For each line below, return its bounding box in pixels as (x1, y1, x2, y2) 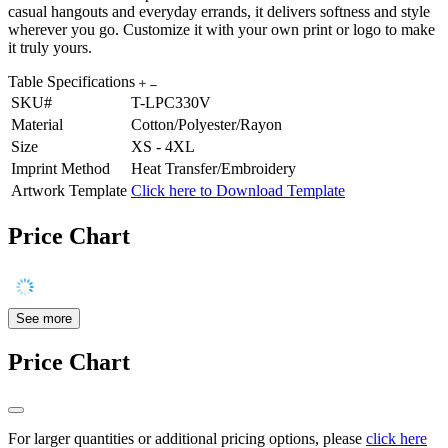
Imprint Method (11, 160, 110, 178)
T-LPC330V (131, 94, 211, 112)
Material (11, 116, 63, 134)
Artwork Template (11, 182, 127, 200)
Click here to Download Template (131, 182, 345, 200)
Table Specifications (8, 73, 139, 91)
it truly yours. (8, 39, 92, 57)
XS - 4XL (131, 138, 195, 156)
